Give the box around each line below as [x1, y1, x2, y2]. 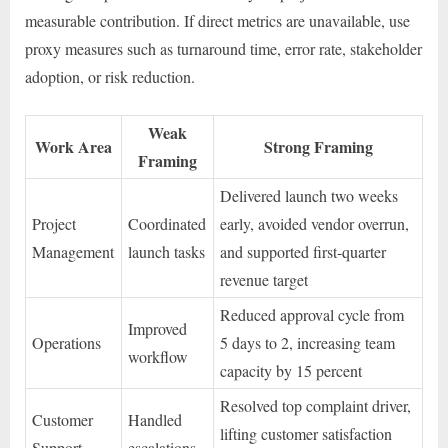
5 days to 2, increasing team [220, 332, 396, 354]
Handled [128, 409, 183, 431]
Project [32, 213, 77, 235]
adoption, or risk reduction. [25, 66, 195, 88]
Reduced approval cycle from [220, 304, 405, 326]
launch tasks [128, 241, 206, 263]
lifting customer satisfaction [220, 423, 393, 445]
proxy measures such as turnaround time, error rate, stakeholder [25, 38, 422, 60]
